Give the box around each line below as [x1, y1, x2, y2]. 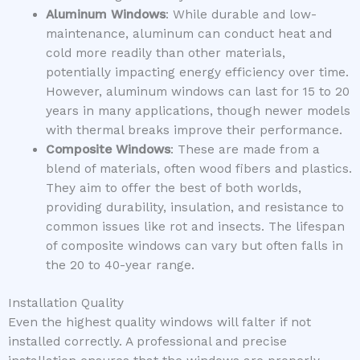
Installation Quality [8, 296, 124, 311]
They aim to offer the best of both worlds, [45, 180, 301, 195]
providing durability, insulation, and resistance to [45, 199, 344, 215]
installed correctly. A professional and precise [8, 334, 287, 350]
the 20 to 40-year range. [45, 257, 194, 272]
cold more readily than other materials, [45, 45, 285, 60]
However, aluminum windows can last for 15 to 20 [45, 84, 350, 99]
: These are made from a [170, 141, 320, 157]
